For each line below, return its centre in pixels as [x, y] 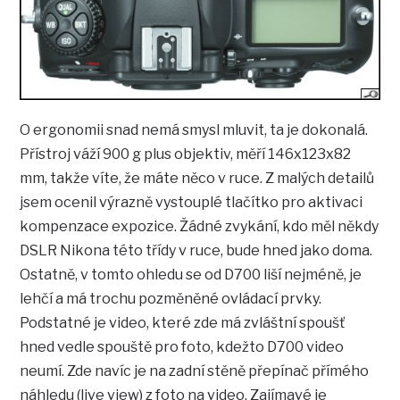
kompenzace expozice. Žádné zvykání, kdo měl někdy [200, 226]
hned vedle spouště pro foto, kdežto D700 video [182, 346]
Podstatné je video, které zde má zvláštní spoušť [183, 322]
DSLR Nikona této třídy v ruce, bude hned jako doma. [196, 250]
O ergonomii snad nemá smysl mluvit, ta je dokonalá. [194, 129]
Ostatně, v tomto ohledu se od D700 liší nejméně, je [191, 274]
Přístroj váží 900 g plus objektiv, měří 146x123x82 [186, 154]
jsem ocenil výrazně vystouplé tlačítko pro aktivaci [192, 202]
